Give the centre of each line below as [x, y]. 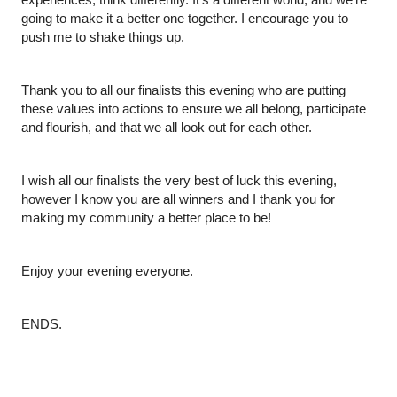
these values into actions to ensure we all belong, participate [194, 109]
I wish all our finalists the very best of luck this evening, [179, 180]
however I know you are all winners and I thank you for [178, 199]
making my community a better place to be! [146, 218]
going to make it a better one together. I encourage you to [185, 18]
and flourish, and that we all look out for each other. [167, 127]
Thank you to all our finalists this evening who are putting [183, 90]
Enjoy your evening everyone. [107, 271]
